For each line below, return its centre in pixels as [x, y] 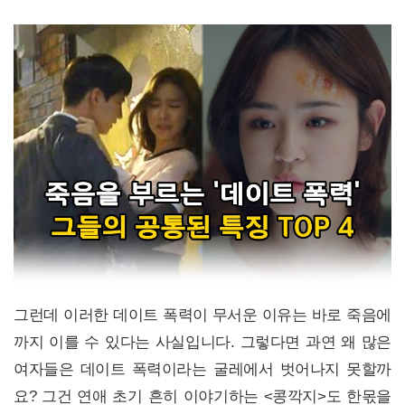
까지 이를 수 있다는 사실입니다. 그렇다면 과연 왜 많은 [202, 343]
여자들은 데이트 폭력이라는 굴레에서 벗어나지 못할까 [202, 370]
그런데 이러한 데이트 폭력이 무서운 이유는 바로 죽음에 [202, 316]
